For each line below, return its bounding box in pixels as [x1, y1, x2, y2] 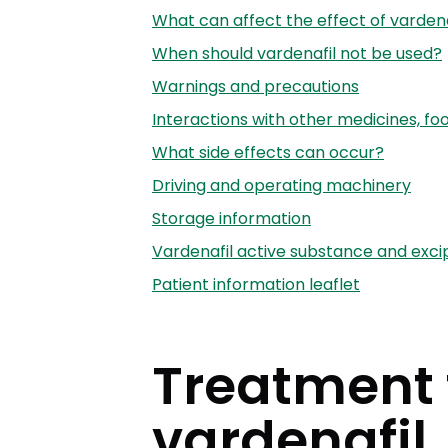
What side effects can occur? [152, 140, 384, 164]
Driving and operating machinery [152, 173, 411, 197]
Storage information [152, 206, 311, 230]
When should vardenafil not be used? [152, 41, 442, 65]
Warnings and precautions [152, 74, 359, 98]
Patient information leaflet [152, 272, 360, 296]
